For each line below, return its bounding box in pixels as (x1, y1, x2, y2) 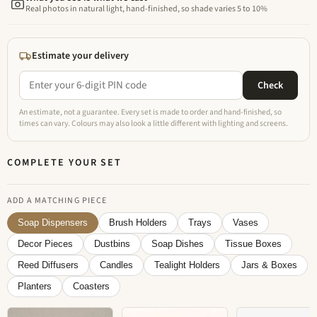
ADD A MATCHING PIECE (7, 195, 107, 207)
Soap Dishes (151, 239, 204, 249)
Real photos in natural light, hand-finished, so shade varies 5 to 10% (25, 3, 267, 15)
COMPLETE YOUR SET (7, 156, 122, 170)
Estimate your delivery (32, 49, 129, 63)
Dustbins (94, 239, 130, 249)
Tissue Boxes (225, 239, 282, 249)
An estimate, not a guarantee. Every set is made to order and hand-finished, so (19, 106, 282, 118)
